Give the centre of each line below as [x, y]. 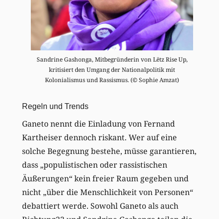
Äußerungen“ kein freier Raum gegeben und [105, 178]
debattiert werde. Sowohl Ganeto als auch [100, 206]
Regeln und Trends [55, 106]
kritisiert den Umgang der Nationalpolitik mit [112, 69]
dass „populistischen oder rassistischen [94, 164]
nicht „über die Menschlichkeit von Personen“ [107, 192]
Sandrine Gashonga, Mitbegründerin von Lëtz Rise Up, [112, 59]
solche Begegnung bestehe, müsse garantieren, [109, 151]
